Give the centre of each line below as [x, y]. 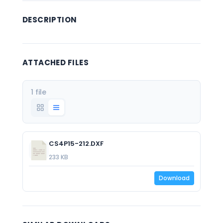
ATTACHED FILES [56, 62]
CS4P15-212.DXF [76, 144]
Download [174, 178]
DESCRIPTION [50, 20]
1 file [38, 92]
